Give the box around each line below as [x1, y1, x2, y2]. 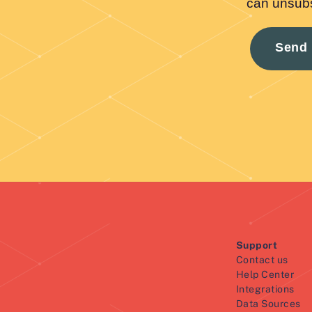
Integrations [235, 283, 295, 295]
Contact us [235, 254, 288, 265]
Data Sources [235, 298, 301, 309]
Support [235, 240, 278, 251]
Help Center [235, 269, 295, 280]
